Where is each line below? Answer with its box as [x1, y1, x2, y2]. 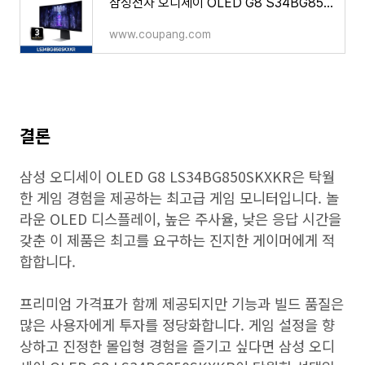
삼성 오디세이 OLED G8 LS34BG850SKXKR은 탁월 [20, 166, 335, 187]
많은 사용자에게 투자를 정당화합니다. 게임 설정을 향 [20, 314, 335, 335]
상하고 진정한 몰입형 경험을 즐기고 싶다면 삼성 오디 [20, 336, 335, 356]
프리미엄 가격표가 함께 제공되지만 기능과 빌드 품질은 [20, 293, 344, 314]
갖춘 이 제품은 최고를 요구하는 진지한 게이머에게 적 [20, 230, 335, 250]
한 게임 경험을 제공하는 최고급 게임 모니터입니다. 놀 [20, 187, 339, 208]
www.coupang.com [109, 28, 211, 41]
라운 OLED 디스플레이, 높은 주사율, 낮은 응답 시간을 [20, 209, 341, 229]
